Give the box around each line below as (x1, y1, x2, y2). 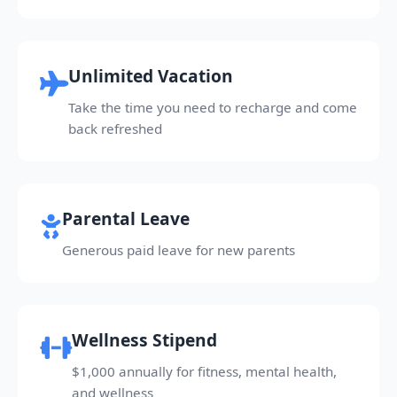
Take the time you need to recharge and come (68, 98, 357, 116)
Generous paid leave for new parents (62, 241, 295, 259)
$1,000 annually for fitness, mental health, (72, 362, 337, 380)
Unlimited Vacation (68, 64, 233, 88)
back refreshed (68, 120, 162, 137)
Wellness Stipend (72, 328, 217, 352)
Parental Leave (62, 206, 190, 230)
